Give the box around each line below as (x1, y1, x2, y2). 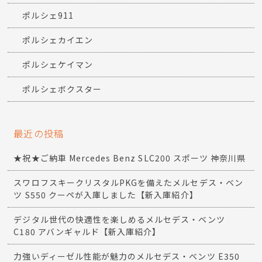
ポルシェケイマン (22, 58, 93, 71)
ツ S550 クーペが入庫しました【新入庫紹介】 (13, 189, 198, 201)
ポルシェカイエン (22, 34, 93, 46)
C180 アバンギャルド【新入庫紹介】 (13, 226, 161, 238)
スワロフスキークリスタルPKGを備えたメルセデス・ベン (13, 177, 243, 189)
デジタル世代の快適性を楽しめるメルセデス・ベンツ (13, 213, 225, 226)
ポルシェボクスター (22, 83, 102, 95)
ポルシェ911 (22, 9, 74, 22)
